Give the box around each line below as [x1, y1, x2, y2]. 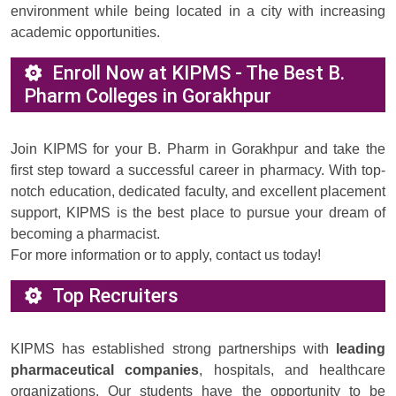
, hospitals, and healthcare [199, 362, 385, 378]
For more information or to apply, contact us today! [11, 247, 321, 263]
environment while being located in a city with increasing [11, 4, 385, 19]
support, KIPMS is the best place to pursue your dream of [11, 205, 385, 221]
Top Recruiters [52, 285, 179, 308]
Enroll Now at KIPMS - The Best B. [52, 62, 345, 85]
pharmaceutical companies [11, 362, 200, 378]
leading [336, 341, 385, 357]
